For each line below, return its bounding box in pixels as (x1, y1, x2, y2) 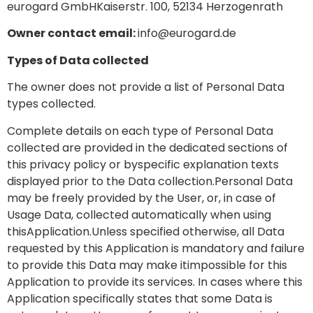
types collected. (7, 96, 96, 112)
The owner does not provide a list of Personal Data (7, 79, 284, 96)
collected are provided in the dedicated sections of (7, 139, 288, 156)
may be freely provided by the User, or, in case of (7, 189, 276, 206)
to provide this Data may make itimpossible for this (7, 256, 287, 273)
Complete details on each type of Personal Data (7, 122, 273, 139)
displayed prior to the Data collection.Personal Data (7, 173, 293, 189)
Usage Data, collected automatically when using (7, 206, 271, 223)
